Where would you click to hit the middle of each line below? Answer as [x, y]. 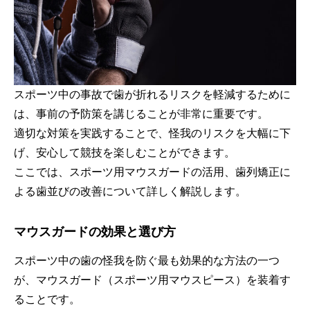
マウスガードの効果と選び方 [95, 231]
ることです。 [47, 299]
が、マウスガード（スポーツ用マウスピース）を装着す [152, 280]
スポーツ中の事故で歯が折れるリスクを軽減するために [152, 94]
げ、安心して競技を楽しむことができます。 [125, 152]
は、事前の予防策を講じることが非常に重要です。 [141, 113]
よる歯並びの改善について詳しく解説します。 [130, 191]
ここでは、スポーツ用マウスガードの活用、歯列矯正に [152, 172]
